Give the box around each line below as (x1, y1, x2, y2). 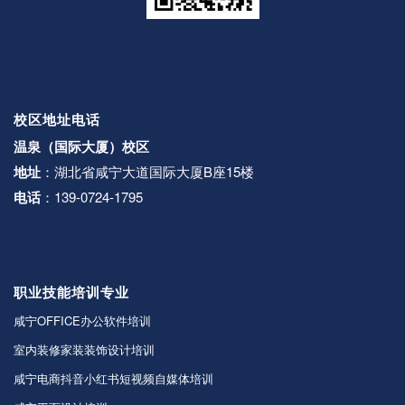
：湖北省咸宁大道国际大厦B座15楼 (41, 161, 254, 181)
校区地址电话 (14, 108, 100, 129)
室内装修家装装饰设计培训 (14, 340, 155, 358)
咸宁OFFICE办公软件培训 (14, 311, 151, 329)
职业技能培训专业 (14, 281, 129, 302)
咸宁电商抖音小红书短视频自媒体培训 (14, 369, 213, 387)
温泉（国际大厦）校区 (14, 136, 149, 156)
